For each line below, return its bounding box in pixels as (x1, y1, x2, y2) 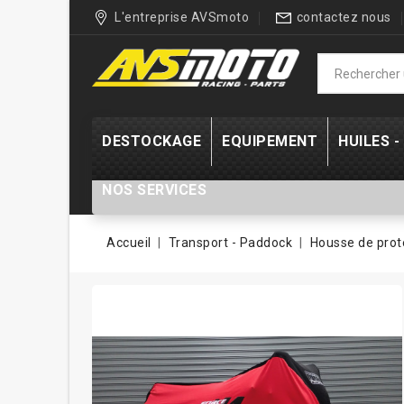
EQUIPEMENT (222, 133, 317, 150)
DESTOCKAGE (102, 133, 201, 150)
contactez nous (296, 10, 391, 24)
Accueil (106, 235, 151, 250)
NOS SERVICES (102, 181, 207, 198)
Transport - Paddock (168, 235, 293, 250)
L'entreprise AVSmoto (115, 10, 249, 24)
